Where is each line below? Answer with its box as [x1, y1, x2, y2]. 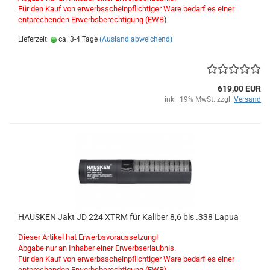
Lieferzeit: [18, 35, 51, 43]
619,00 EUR [218, 84, 261, 93]
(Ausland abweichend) [99, 35, 172, 43]
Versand [234, 95, 261, 104]
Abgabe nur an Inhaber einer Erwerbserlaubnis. [18, 243, 176, 253]
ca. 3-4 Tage [57, 35, 98, 43]
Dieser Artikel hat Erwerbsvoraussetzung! [18, 233, 158, 242]
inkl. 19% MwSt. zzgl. [165, 95, 234, 104]
